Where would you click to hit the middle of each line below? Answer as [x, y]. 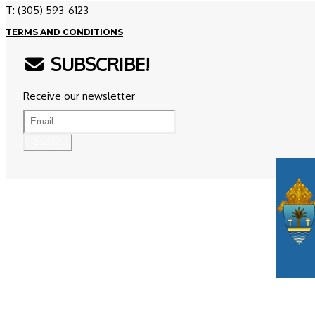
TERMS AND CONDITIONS [64, 32]
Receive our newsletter [79, 96]
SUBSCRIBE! [98, 63]
